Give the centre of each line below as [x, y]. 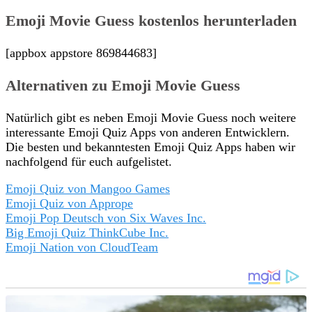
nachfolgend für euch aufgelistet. [89, 161]
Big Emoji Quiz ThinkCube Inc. [87, 232]
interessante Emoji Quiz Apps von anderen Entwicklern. [148, 132]
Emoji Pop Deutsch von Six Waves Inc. [106, 218]
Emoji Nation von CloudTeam [82, 247]
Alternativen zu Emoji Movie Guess [123, 85]
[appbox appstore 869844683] [81, 53]
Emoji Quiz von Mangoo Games [88, 188]
